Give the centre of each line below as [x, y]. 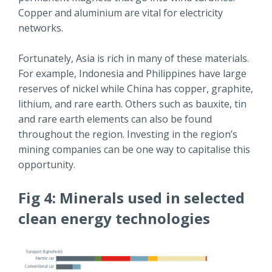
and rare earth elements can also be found [115, 119]
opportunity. [47, 165]
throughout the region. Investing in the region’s [128, 134]
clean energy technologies [114, 219]
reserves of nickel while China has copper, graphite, [136, 89]
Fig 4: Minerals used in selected [131, 198]
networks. [41, 28]
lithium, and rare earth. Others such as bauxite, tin [132, 104]
